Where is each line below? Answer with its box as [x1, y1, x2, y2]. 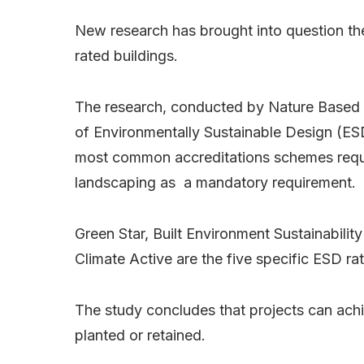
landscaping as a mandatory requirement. [75, 173, 356, 191]
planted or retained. [75, 326, 206, 344]
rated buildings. [75, 46, 178, 64]
